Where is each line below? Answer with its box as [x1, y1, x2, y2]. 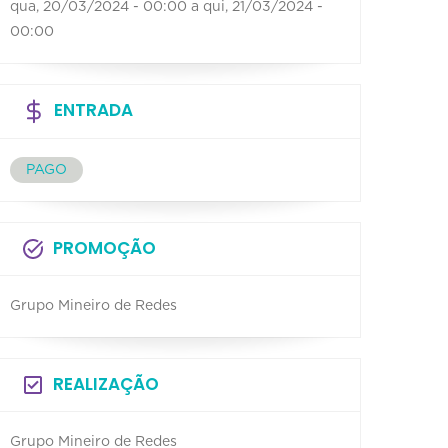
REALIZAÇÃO [53, 371, 159, 396]
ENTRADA [54, 97, 133, 122]
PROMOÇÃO [53, 235, 156, 260]
